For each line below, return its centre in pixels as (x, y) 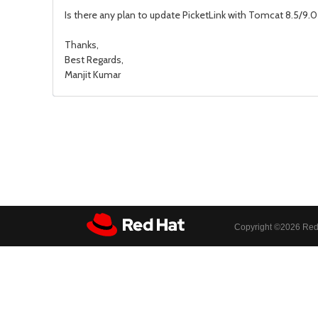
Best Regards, (94, 60)
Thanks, (82, 45)
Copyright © (257, 227)
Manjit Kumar (93, 75)
